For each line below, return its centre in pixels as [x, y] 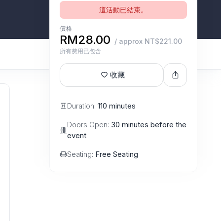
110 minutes [117, 106]
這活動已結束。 [123, 9]
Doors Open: [89, 124]
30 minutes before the [149, 124]
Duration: [82, 106]
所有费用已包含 [80, 51]
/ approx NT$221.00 [148, 41]
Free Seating [117, 154]
